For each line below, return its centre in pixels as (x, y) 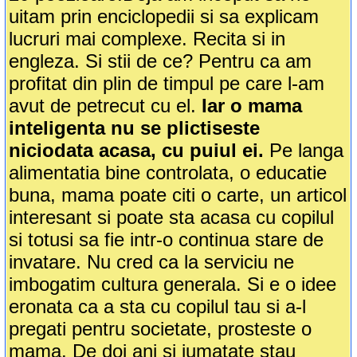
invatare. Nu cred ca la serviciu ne (152, 262)
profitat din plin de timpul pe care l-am (167, 84)
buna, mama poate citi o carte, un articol (178, 195)
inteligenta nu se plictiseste (135, 128)
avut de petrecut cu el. (106, 106)
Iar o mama (252, 106)
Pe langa (304, 151)
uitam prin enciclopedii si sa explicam (164, 17)
